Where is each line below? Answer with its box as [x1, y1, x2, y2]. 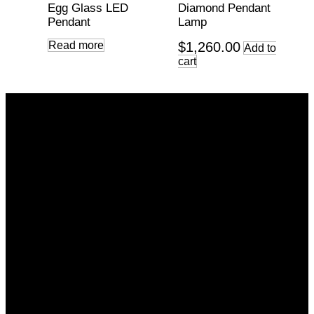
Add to [244, 42, 276, 55]
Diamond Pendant [178, 1, 271, 15]
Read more [48, 39, 104, 52]
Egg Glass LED [48, 1, 128, 15]
